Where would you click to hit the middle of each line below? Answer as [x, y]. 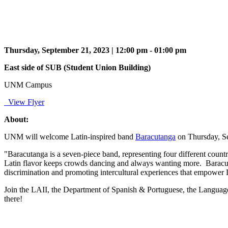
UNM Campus [28, 84]
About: [16, 119]
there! [13, 198]
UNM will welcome [37, 136]
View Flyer [25, 102]
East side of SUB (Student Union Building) [77, 67]
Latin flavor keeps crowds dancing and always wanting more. [103, 163]
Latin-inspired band [103, 136]
